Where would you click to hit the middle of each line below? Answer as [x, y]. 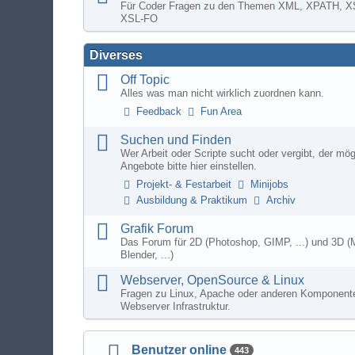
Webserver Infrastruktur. [176, 306]
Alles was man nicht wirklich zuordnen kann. [223, 93]
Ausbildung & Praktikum [192, 200]
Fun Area [221, 111]
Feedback [159, 111]
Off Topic [145, 80]
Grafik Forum [157, 229]
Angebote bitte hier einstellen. [189, 166]
